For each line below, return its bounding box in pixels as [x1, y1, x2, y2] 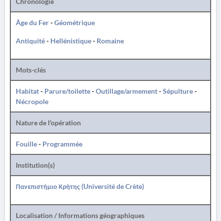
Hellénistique [50, 37, 91, 45]
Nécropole [16, 97, 48, 106]
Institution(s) [16, 161, 55, 169]
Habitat [16, 87, 39, 95]
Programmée [42, 140, 82, 148]
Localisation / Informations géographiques [16, 211, 145, 220]
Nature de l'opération [16, 118, 81, 127]
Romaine [97, 37, 124, 45]
